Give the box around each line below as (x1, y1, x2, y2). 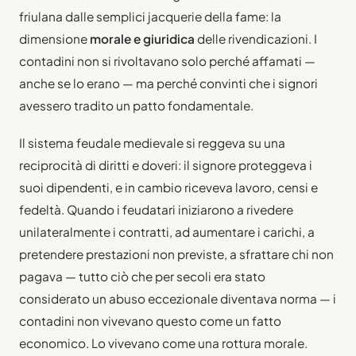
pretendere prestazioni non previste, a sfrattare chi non (19, 246, 334, 261)
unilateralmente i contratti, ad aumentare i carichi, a (19, 223, 315, 239)
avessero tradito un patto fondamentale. (19, 97, 253, 113)
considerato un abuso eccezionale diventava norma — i (19, 290, 336, 306)
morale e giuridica (90, 30, 195, 46)
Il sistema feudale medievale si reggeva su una (19, 134, 285, 150)
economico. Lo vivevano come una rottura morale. (19, 335, 308, 350)
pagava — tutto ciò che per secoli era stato (19, 268, 265, 284)
